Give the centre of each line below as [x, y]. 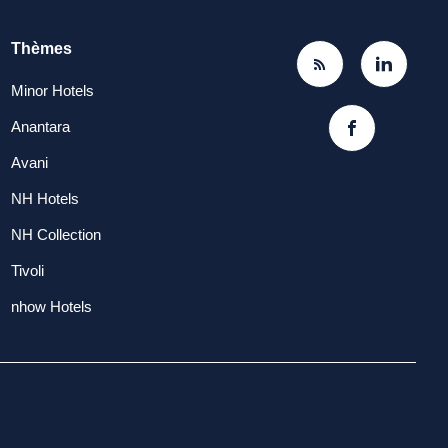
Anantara [40, 126]
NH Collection [55, 234]
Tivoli [27, 270]
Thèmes [41, 48]
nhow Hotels [51, 306]
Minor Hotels [52, 90]
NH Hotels [44, 198]
